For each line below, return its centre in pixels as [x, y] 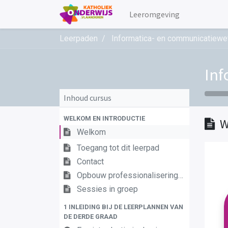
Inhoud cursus [88, 98]
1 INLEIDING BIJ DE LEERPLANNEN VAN [123, 207]
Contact [90, 162]
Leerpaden [79, 38]
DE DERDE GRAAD [91, 217]
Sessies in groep [107, 189]
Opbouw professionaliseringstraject [127, 175]
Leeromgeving [154, 14]
